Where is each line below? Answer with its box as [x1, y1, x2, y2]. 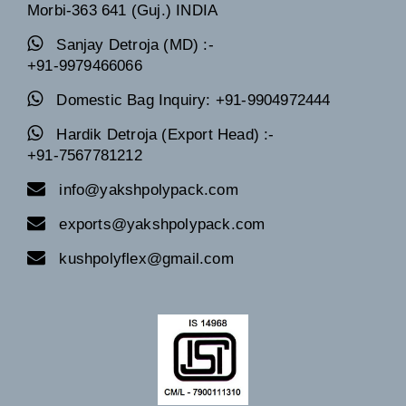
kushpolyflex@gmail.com [59, 250, 234, 268]
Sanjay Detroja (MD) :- [56, 36, 214, 54]
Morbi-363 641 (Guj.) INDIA [27, 2, 218, 20]
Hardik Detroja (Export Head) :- [56, 126, 275, 144]
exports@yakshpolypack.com [59, 216, 266, 234]
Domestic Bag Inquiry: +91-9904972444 [56, 92, 331, 110]
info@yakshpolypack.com [59, 181, 238, 199]
